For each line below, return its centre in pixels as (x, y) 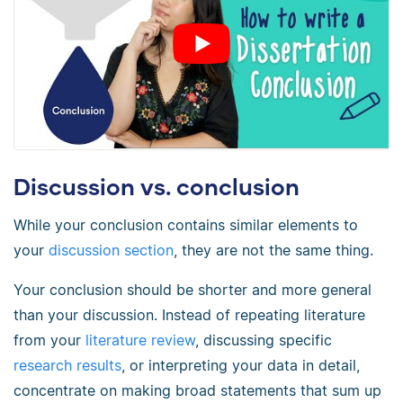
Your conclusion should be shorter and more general (193, 290)
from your (49, 340)
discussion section (111, 251)
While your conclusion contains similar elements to (186, 225)
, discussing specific (264, 340)
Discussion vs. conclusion (157, 187)
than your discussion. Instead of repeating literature (189, 315)
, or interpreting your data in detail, (241, 366)
